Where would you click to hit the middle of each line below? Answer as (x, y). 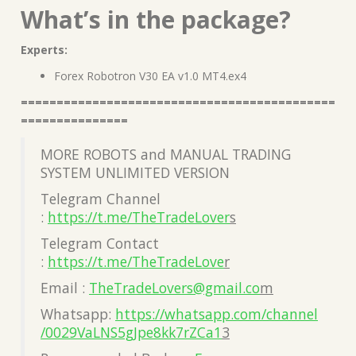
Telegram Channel (101, 198)
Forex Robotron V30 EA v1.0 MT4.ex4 (150, 75)
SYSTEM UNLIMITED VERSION (135, 172)
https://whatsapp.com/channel (217, 313)
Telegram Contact (100, 243)
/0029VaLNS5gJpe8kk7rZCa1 (131, 332)
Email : (65, 287)
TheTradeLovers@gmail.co (174, 287)
